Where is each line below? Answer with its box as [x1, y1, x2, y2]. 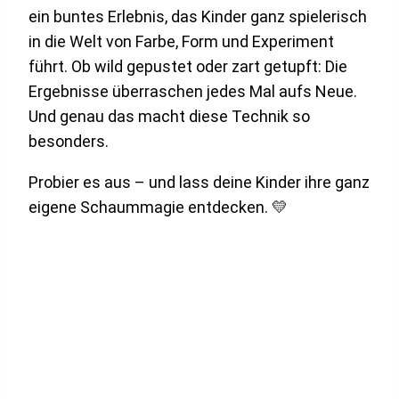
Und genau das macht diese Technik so [28, 106, 310, 126]
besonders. [28, 131, 109, 151]
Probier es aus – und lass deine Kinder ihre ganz [28, 172, 370, 191]
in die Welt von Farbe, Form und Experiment [28, 31, 334, 51]
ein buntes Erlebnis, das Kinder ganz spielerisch [28, 6, 367, 26]
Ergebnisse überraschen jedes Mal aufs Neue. [28, 81, 357, 101]
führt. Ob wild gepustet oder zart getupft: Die [28, 56, 347, 76]
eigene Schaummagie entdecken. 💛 [28, 197, 288, 216]
